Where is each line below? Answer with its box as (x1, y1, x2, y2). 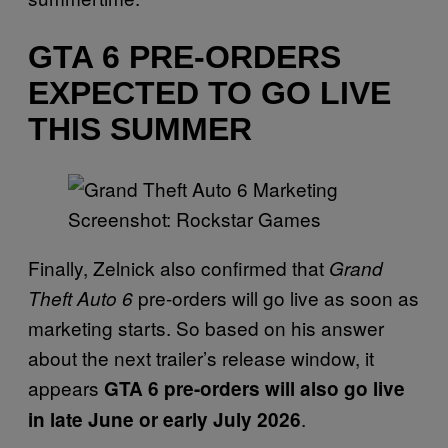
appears (28, 374, 104, 402)
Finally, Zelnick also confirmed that (28, 254, 329, 282)
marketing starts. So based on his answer (28, 314, 384, 342)
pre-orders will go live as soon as (138, 284, 419, 312)
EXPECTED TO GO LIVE (28, 75, 391, 112)
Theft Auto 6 (28, 285, 138, 312)
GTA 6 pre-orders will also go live (104, 375, 405, 403)
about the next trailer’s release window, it (28, 344, 374, 372)
